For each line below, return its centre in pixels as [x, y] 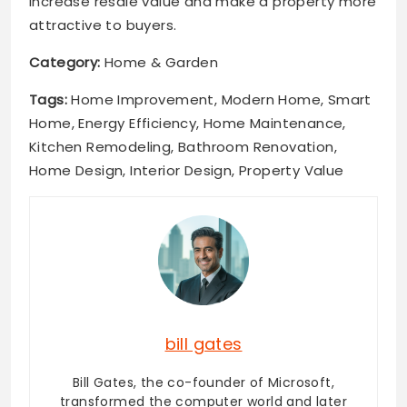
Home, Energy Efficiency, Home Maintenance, [188, 123]
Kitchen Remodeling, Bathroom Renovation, [183, 146]
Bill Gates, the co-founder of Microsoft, [203, 383]
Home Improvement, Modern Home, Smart [219, 99]
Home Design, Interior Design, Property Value [187, 170]
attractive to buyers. [103, 25]
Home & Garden [159, 62]
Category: [65, 62]
